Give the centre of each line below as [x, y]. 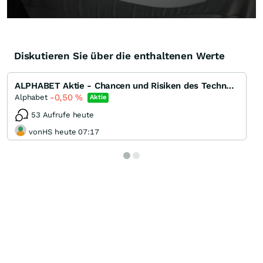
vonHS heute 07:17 [64, 131]
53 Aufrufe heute [63, 115]
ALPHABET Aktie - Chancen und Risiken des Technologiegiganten [230, 86]
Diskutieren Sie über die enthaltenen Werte [119, 56]
